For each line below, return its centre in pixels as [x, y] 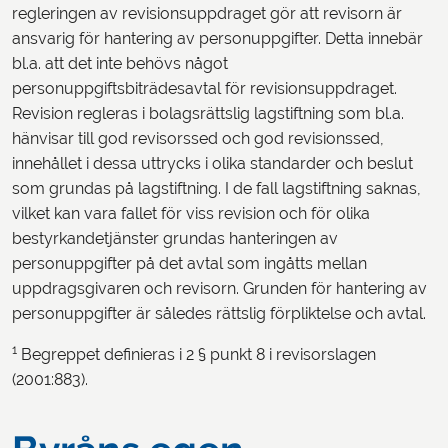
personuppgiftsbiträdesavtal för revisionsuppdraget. [204, 88]
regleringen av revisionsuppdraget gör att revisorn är [207, 13]
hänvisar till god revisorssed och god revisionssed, [198, 138]
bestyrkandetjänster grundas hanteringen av [175, 238]
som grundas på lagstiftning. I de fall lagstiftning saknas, [216, 188]
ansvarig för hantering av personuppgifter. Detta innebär [217, 38]
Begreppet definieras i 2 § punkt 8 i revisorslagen [196, 354]
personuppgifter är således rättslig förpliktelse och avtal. [219, 313]
